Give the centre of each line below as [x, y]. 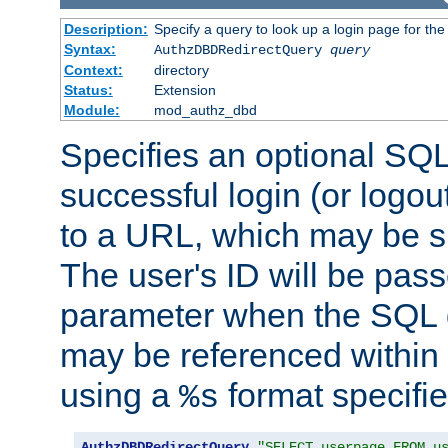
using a [119, 394]
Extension [184, 89]
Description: [105, 28]
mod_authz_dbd [205, 109]
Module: [91, 109]
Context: [93, 69]
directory [181, 69]
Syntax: [89, 48]
